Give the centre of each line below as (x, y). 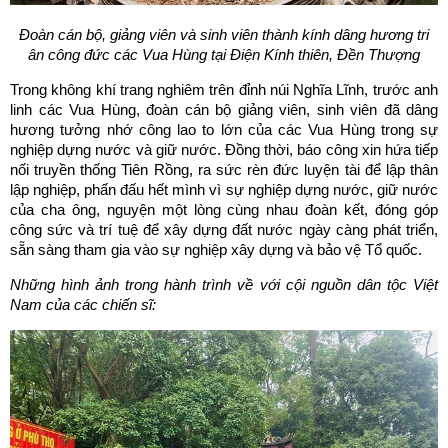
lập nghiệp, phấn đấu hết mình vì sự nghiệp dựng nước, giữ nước (224, 190)
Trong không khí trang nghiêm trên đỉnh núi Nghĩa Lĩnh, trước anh (224, 90)
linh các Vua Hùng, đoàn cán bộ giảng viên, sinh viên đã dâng (224, 110)
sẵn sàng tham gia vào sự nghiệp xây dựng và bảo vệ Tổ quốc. (216, 250)
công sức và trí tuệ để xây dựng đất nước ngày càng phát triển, (224, 230)
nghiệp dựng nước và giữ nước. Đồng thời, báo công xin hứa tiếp (224, 150)
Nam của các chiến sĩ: (83, 305)
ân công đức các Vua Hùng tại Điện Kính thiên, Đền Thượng (224, 55)
